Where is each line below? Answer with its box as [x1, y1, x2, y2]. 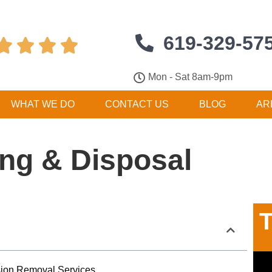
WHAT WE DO [10, 99, 75, 109]
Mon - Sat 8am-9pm [148, 72, 233, 82]
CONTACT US [104, 99, 169, 109]
